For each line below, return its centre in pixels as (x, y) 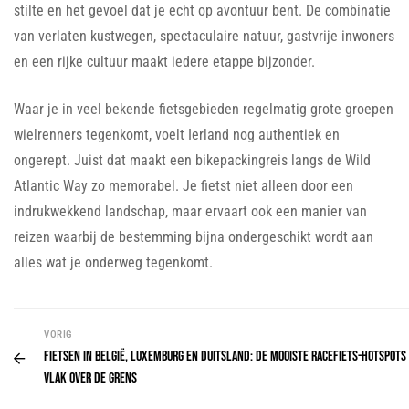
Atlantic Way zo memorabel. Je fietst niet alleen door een (184, 185)
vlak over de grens (90, 378)
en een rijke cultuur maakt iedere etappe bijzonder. (164, 61)
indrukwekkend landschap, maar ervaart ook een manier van (190, 211)
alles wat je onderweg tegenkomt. (113, 262)
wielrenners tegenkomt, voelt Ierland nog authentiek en (177, 134)
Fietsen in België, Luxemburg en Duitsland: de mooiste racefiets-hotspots (225, 356)
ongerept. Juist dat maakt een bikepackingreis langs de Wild (192, 160)
